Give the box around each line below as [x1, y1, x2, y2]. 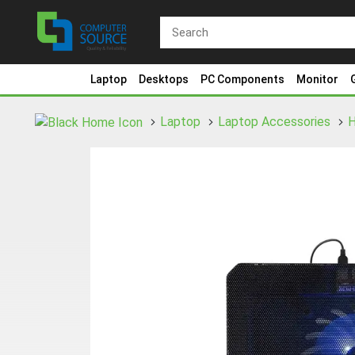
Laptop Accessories [218, 114, 330, 129]
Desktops [139, 73, 189, 86]
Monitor [296, 73, 338, 86]
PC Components [200, 73, 284, 86]
